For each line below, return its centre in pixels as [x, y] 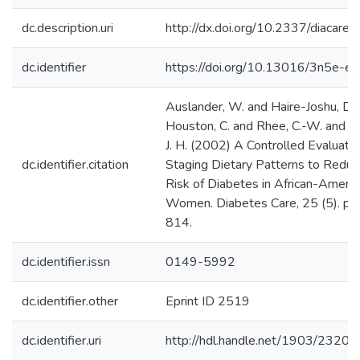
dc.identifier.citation [75, 165]
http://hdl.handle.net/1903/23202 [262, 341]
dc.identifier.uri [61, 341]
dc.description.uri [67, 28]
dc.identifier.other [70, 301]
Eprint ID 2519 [208, 301]
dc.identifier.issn [66, 262]
